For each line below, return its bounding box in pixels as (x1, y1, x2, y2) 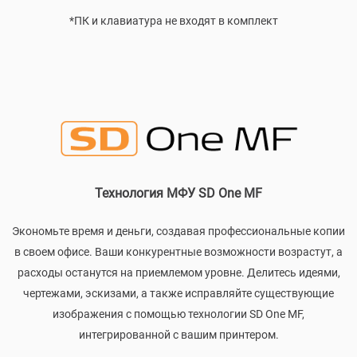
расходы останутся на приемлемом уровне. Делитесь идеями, (17, 265, 340, 279)
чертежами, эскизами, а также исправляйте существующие (23, 286, 334, 300)
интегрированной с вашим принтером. (78, 328, 279, 341)
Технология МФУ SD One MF (95, 185, 262, 201)
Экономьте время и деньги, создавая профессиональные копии (12, 224, 345, 237)
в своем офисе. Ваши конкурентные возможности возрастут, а (14, 245, 343, 258)
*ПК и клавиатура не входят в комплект (69, 14, 278, 27)
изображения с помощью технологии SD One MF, (53, 307, 304, 320)
